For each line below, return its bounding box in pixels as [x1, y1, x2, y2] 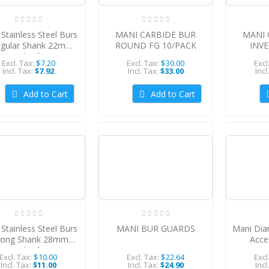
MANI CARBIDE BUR [115, 28, 196, 40]
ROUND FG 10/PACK [115, 39, 196, 51]
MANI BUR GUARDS [116, 222, 195, 234]
